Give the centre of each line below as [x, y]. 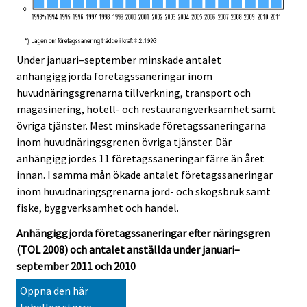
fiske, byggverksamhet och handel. [98, 208]
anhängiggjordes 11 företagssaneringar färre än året [140, 159]
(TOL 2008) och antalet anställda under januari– [128, 250]
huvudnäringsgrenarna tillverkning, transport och [134, 93]
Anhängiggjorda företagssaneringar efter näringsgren [143, 233]
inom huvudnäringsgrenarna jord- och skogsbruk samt [144, 192]
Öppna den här [54, 290]
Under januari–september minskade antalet [119, 60]
